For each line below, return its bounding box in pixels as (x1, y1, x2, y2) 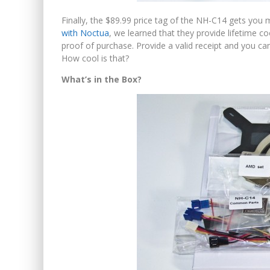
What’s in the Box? (61, 73, 142, 85)
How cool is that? (61, 52, 129, 64)
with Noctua (61, 27, 109, 39)
